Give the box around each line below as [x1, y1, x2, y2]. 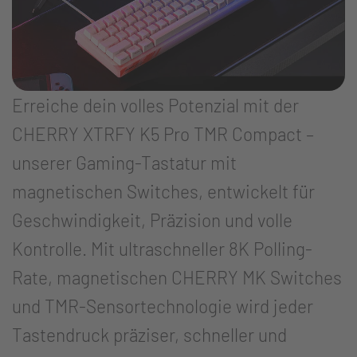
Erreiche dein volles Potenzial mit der [12, 94, 299, 117]
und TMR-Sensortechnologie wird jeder [12, 295, 313, 318]
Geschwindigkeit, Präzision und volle [12, 209, 292, 232]
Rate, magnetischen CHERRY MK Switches [12, 266, 342, 289]
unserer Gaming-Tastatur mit [12, 151, 237, 175]
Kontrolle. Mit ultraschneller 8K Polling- [12, 237, 312, 261]
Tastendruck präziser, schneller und [12, 324, 287, 347]
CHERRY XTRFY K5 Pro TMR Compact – [12, 123, 314, 146]
